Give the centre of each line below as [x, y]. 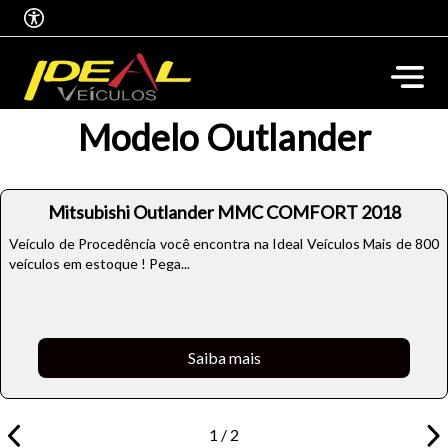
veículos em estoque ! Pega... [99, 263]
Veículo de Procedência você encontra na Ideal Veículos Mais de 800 [224, 243]
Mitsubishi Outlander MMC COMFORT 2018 [224, 212]
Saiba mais [224, 357]
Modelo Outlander [224, 137]
